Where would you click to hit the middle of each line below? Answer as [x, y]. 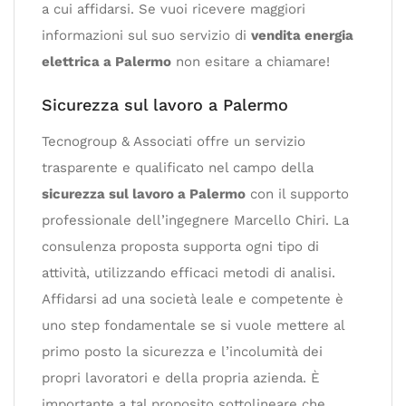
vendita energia [302, 35]
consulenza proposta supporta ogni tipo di [180, 246]
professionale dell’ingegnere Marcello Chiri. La [195, 220]
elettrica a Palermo [106, 61]
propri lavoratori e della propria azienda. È [181, 377]
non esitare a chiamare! [253, 61]
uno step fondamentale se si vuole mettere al [193, 325]
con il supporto [297, 193]
